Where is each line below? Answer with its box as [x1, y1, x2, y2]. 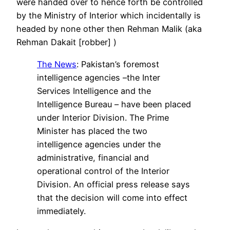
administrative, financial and [37, 152, 149, 163]
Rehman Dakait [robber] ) [16, 37, 117, 48]
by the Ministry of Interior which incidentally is [16, 10, 201, 21]
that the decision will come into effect [37, 192, 187, 203]
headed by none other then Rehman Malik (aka [16, 24, 202, 34]
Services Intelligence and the [37, 85, 151, 96]
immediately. [37, 205, 86, 216]
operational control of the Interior [37, 165, 169, 176]
